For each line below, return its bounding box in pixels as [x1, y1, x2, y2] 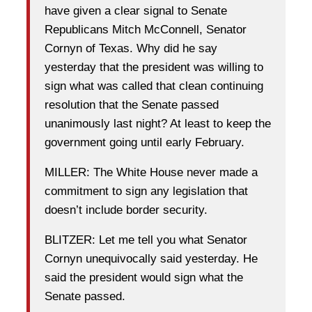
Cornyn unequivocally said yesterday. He [45, 251, 258, 265]
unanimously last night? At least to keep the [45, 116, 271, 130]
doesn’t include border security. [45, 203, 208, 217]
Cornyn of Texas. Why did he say [45, 41, 217, 55]
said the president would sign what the [45, 270, 243, 284]
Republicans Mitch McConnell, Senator [45, 22, 247, 36]
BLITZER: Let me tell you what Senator [45, 233, 247, 247]
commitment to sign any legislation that [45, 184, 248, 198]
